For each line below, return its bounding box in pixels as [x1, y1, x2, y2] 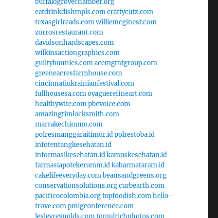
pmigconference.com [67, 201, 134, 210]
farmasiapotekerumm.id [35, 161, 110, 169]
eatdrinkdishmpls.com [35, 7, 106, 16]
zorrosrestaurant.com [35, 28, 103, 36]
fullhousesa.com [35, 89, 86, 98]
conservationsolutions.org [35, 181, 117, 190]
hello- [152, 191, 172, 200]
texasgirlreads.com [35, 18, 94, 26]
